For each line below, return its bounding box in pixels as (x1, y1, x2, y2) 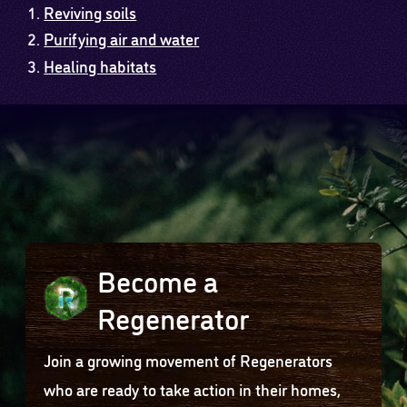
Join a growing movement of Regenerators (44, 348, 333, 371)
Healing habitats (44, 53, 157, 76)
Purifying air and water (44, 26, 200, 50)
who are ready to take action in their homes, (44, 377, 342, 400)
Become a (96, 259, 218, 300)
